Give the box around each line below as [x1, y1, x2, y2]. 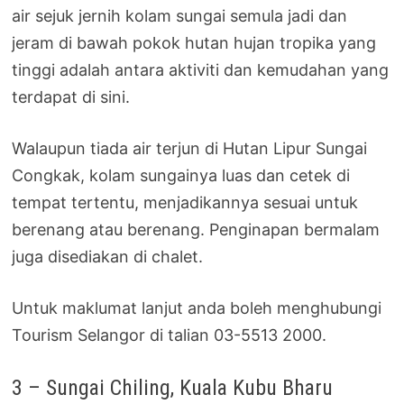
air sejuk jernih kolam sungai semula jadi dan [12, 6, 348, 26]
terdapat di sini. [12, 87, 131, 107]
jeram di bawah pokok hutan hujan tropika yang [12, 33, 377, 53]
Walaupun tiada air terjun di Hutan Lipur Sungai [12, 139, 368, 159]
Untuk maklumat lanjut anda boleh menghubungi [12, 298, 382, 318]
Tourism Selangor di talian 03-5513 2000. [12, 326, 327, 345]
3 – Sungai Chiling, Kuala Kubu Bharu [12, 375, 334, 401]
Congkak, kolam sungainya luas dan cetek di [12, 166, 351, 186]
